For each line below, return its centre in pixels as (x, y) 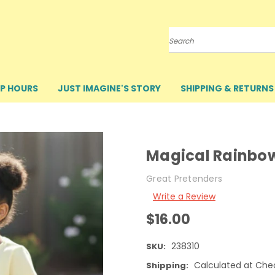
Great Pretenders (184, 178)
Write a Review (184, 196)
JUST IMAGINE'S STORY (109, 88)
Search (184, 45)
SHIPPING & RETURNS (227, 88)
